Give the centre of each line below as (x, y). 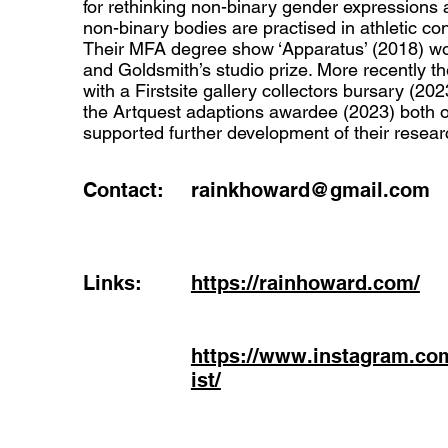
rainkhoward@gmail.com (310, 190)
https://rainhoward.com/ (305, 283)
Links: (112, 283)
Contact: (123, 190)
